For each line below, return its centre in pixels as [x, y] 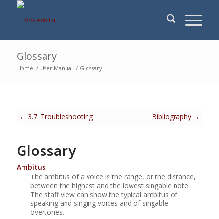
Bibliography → [176, 117]
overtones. [47, 212]
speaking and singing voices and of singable [99, 203]
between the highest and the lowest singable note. [110, 185]
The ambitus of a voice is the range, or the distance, [113, 176]
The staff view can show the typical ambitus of [104, 194]
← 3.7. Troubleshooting [56, 117]
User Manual [56, 68]
